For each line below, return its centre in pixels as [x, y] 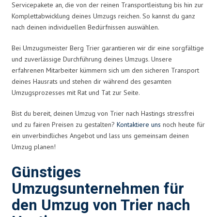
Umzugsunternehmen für [98, 189]
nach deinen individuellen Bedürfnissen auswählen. [85, 27]
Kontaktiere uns [139, 124]
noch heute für [183, 124]
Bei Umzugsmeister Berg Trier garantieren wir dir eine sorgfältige [108, 48]
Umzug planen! [34, 147]
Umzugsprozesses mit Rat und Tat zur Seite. [76, 92]
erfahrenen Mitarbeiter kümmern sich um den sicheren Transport [105, 70]
